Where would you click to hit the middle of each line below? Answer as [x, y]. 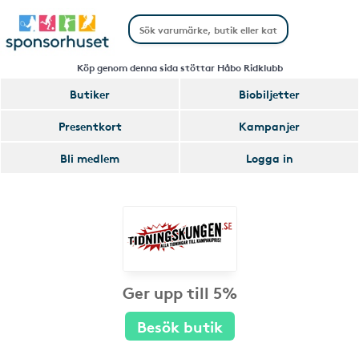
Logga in [269, 158]
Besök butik [179, 326]
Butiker [90, 94]
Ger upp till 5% [179, 292]
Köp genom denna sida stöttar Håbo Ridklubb [179, 67]
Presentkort [90, 126]
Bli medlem [90, 158]
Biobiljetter [269, 94]
